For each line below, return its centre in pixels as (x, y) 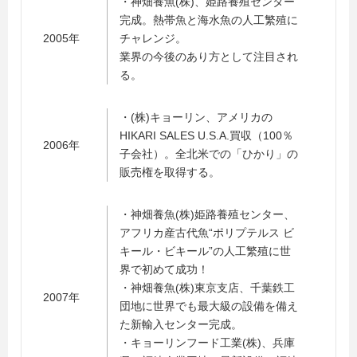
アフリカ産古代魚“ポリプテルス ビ (207, 233)
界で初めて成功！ (164, 269)
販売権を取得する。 (170, 172)
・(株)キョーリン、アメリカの (196, 117)
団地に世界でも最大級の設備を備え (209, 306)
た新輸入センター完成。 (181, 324)
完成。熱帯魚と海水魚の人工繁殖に (209, 20)
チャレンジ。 (153, 38)
